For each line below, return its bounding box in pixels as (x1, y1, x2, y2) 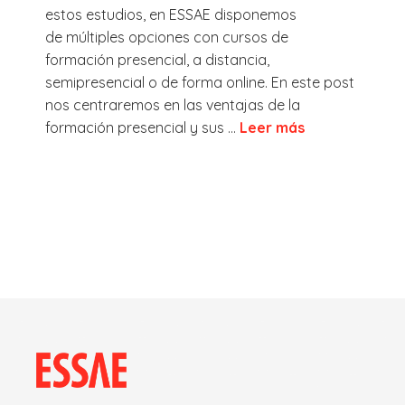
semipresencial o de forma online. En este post (45, 72, 354, 91)
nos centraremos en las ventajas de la (45, 95, 300, 114)
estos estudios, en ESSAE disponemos (45, 5, 297, 24)
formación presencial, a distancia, (45, 50, 269, 69)
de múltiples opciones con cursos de (45, 27, 288, 46)
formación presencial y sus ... (45, 118, 240, 137)
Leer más (240, 118, 305, 137)
